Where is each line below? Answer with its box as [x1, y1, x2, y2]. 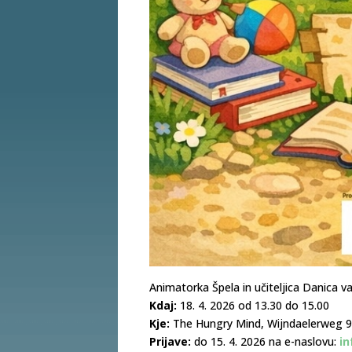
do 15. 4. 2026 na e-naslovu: [191, 333, 337, 349]
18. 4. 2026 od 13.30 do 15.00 [177, 297, 330, 313]
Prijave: [149, 333, 192, 349]
